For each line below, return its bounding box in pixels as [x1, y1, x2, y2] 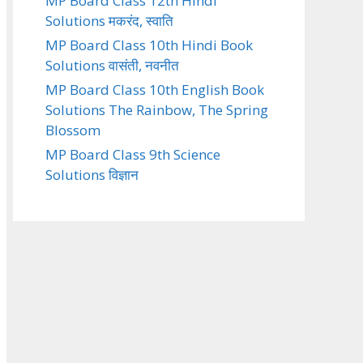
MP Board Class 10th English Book [45, 80, 264, 99]
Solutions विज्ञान [45, 165, 139, 184]
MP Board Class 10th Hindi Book [45, 36, 253, 54]
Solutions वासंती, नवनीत [45, 56, 179, 75]
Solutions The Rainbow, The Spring [45, 100, 268, 119]
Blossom [45, 121, 100, 139]
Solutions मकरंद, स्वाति [45, 11, 173, 30]
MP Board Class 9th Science [45, 145, 220, 164]
